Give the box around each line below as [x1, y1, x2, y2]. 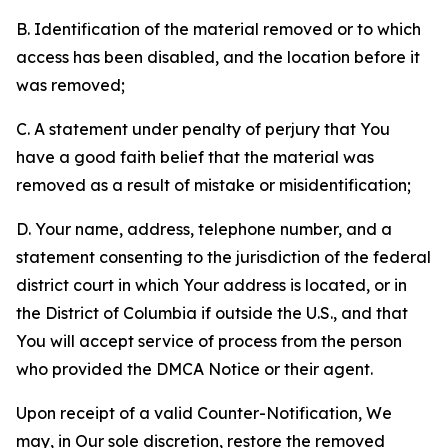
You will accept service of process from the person [16, 331, 402, 351]
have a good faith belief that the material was [16, 147, 374, 167]
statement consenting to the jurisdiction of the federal [16, 247, 431, 267]
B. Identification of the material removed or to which [16, 19, 421, 39]
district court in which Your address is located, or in [16, 275, 407, 295]
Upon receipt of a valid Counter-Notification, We [16, 403, 392, 423]
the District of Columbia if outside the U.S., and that [16, 303, 408, 323]
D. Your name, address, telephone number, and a [16, 219, 392, 239]
